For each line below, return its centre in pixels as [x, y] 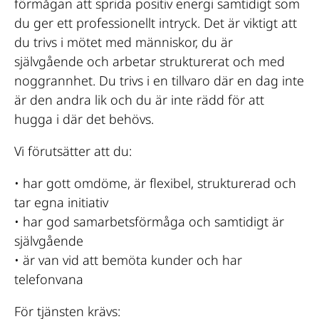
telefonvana [49, 279]
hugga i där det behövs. [84, 119]
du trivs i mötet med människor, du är [124, 42]
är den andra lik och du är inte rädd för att [139, 99]
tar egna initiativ [61, 202]
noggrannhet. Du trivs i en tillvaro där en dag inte [159, 80]
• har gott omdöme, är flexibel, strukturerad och [155, 183]
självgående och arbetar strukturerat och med [150, 61]
